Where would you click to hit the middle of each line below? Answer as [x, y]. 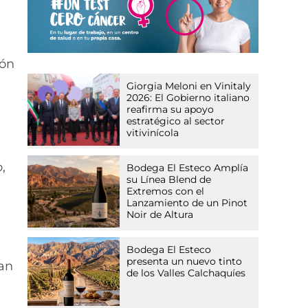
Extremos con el [166, 191]
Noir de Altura [160, 215]
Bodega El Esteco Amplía [188, 168]
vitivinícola [153, 133]
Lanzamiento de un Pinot [187, 203]
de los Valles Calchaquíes [186, 273]
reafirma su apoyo [170, 110]
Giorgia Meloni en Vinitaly [189, 86]
